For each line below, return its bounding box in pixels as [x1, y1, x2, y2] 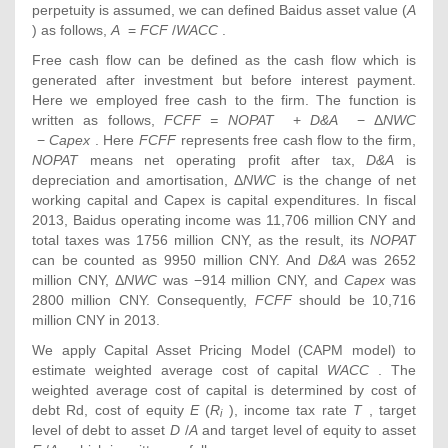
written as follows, [32, 111, 165, 128]
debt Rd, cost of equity [32, 401, 190, 418]
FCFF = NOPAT [164, 111, 284, 128]
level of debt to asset [32, 421, 171, 438]
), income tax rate [222, 401, 354, 418]
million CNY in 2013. [32, 311, 160, 328]
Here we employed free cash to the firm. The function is [32, 91, 416, 108]
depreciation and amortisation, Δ [32, 171, 244, 188]
